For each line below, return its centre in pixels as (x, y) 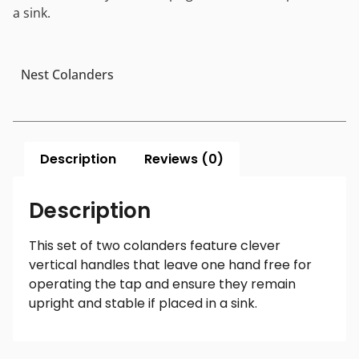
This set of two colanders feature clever (155, 246)
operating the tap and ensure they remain (162, 284)
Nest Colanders (67, 74)
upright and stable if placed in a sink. (143, 304)
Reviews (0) (184, 159)
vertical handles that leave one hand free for (170, 265)
